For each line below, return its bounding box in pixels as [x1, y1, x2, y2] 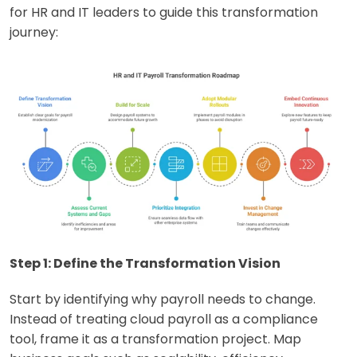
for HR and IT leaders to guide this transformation [10, 3, 318, 22]
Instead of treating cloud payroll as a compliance [10, 309, 318, 328]
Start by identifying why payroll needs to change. [10, 289, 316, 308]
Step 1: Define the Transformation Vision [10, 253, 280, 273]
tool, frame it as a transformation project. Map [10, 329, 301, 348]
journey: [10, 23, 58, 42]
